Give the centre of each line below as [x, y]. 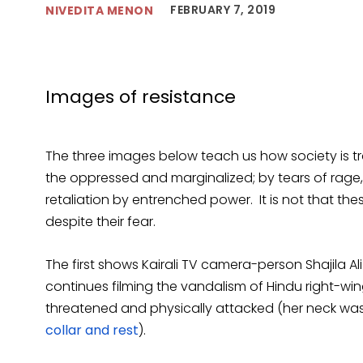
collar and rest [92, 331]
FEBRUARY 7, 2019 [223, 10]
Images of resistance [141, 97]
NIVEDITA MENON [99, 10]
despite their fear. [100, 222]
